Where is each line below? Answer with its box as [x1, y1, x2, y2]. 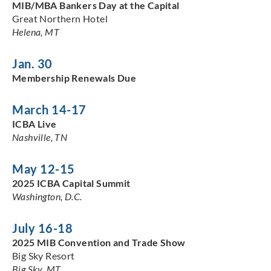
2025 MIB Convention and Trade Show [12, 236, 186, 248]
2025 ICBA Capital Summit [12, 177, 131, 189]
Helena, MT [12, 25, 59, 38]
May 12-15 [12, 161, 75, 176]
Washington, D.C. [12, 190, 82, 202]
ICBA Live [12, 117, 59, 129]
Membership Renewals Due [12, 71, 137, 83]
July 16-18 [12, 220, 73, 235]
